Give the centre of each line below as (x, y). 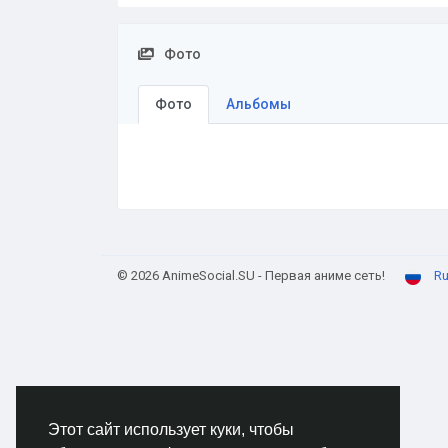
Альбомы (258, 104)
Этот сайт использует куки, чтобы (171, 430)
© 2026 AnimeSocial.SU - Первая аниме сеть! (251, 275)
